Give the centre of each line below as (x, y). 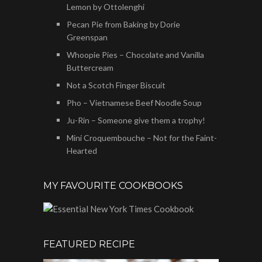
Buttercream (90, 68)
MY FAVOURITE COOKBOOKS (113, 186)
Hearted (82, 151)
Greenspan (87, 37)
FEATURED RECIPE (89, 244)
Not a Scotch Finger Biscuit (116, 85)
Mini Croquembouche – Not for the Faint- (142, 138)
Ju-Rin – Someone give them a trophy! (136, 120)
